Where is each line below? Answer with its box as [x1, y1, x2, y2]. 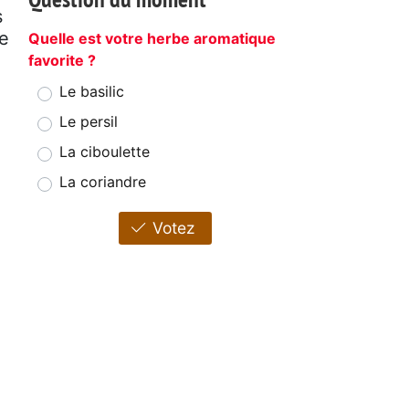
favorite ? [28, 51, 96, 70]
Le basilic [59, 82, 124, 101]
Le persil [59, 112, 118, 131]
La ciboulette [59, 142, 150, 162]
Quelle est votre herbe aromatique [28, 29, 276, 48]
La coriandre [59, 173, 146, 192]
